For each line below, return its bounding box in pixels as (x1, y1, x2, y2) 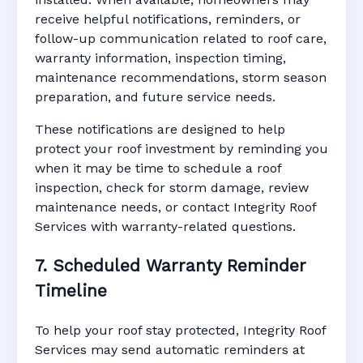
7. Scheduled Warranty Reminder (35, 256, 306, 275)
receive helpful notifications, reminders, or (35, 11, 301, 28)
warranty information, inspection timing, (35, 50, 286, 66)
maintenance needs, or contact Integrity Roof (35, 199, 316, 216)
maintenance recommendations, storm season (35, 70, 327, 86)
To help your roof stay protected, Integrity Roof (35, 322, 326, 338)
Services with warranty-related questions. (35, 219, 296, 235)
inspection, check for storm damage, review (35, 180, 309, 196)
